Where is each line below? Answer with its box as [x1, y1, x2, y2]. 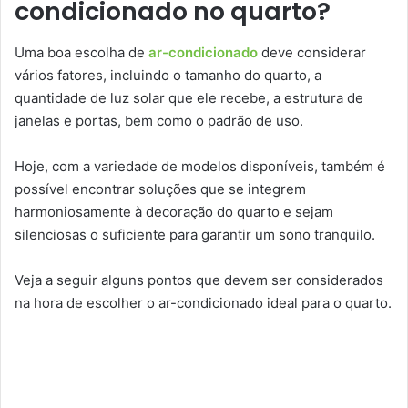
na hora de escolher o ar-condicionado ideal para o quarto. [15, 293, 392, 311]
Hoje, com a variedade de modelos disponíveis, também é [15, 157, 385, 175]
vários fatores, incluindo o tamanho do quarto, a [15, 66, 321, 84]
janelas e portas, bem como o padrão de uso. [15, 111, 303, 129]
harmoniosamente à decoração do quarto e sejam [15, 202, 333, 220]
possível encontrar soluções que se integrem [15, 179, 306, 198]
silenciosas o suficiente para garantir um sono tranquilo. [15, 225, 375, 243]
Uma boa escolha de [15, 43, 145, 61]
